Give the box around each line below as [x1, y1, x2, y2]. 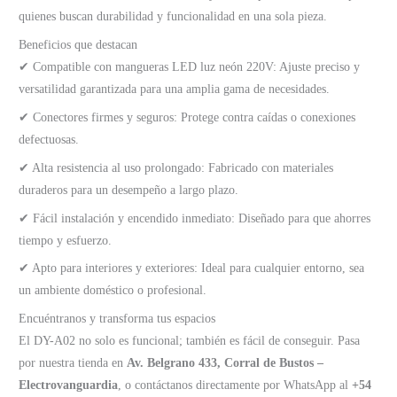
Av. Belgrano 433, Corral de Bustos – [127, 356, 324, 370]
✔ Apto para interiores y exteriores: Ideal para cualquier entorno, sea [19, 261, 365, 276]
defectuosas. [19, 132, 80, 146]
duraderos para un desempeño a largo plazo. [19, 183, 239, 197]
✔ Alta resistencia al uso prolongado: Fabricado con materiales [19, 160, 334, 175]
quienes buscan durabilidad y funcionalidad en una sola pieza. [19, 10, 328, 24]
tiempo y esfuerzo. [19, 233, 113, 247]
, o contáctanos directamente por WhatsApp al [118, 378, 353, 393]
